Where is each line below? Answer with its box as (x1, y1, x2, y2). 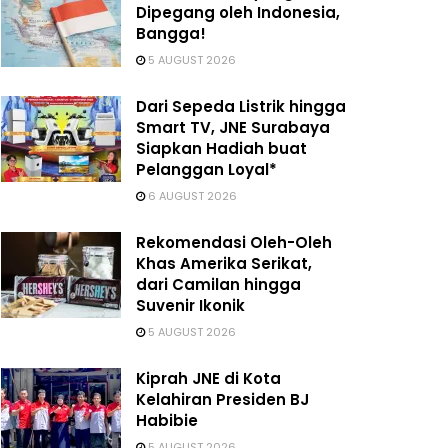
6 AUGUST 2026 (145, 188, 237, 204)
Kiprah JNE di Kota (136, 368, 281, 389)
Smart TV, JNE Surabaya (136, 117, 330, 138)
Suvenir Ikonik (136, 295, 245, 316)
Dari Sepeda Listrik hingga (136, 96, 346, 117)
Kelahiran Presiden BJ (136, 389, 309, 410)
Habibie (136, 410, 198, 431)
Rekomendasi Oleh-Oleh (136, 232, 332, 253)
